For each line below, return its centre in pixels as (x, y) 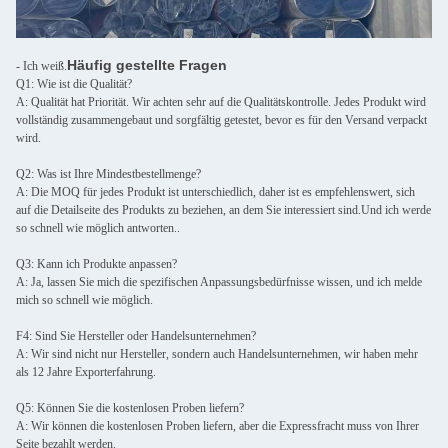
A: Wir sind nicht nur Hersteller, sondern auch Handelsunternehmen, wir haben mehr (217, 353)
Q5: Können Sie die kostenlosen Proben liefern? (130, 407)
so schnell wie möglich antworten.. (98, 227)
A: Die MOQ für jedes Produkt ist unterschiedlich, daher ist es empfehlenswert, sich (215, 191)
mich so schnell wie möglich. (84, 299)
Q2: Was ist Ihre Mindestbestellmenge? (108, 173)
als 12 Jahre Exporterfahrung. (86, 371)
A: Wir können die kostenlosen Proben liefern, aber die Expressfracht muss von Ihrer (217, 425)
